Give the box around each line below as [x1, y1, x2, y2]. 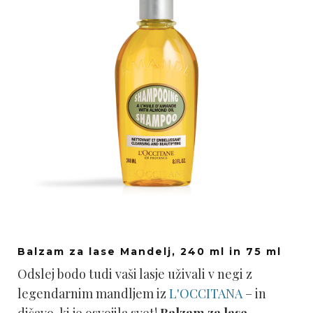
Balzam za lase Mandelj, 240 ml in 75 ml [17, 245, 282, 258]
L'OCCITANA [169, 285, 242, 302]
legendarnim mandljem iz [17, 285, 169, 302]
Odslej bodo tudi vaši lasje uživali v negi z [17, 265, 252, 282]
